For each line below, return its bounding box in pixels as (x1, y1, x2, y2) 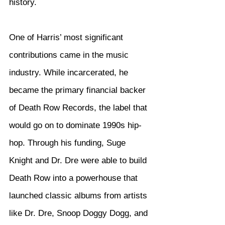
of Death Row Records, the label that (9, 103, 150, 113)
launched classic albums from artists (9, 191, 150, 200)
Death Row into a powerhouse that (9, 173, 140, 183)
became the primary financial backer (9, 85, 148, 95)
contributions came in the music (9, 50, 131, 60)
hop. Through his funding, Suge (9, 138, 128, 148)
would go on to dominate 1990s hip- (9, 121, 142, 130)
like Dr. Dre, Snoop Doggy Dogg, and (9, 208, 150, 218)
